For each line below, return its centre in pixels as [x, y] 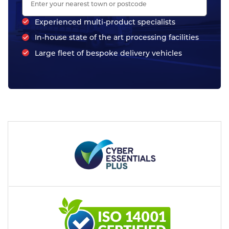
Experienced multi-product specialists [105, 22]
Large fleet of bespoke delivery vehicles [109, 53]
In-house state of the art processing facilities [117, 38]
